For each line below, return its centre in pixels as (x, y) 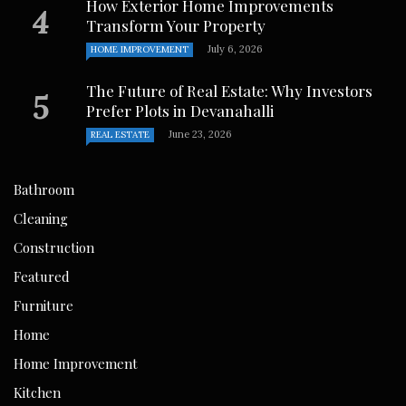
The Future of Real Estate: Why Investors (229, 90)
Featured (42, 276)
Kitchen (37, 392)
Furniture (43, 305)
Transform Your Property (176, 25)
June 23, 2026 (200, 134)
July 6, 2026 (235, 48)
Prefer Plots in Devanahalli (180, 110)
